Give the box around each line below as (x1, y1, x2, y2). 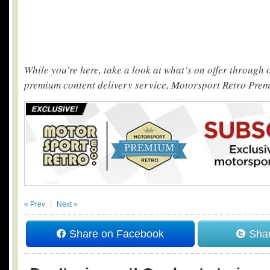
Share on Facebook (66, 227, 164, 240)
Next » (57, 199, 78, 209)
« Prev (24, 199, 45, 209)
